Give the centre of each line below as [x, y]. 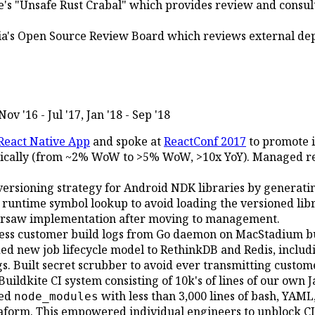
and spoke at [127, 142]
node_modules [56, 297]
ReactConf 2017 [205, 142]
